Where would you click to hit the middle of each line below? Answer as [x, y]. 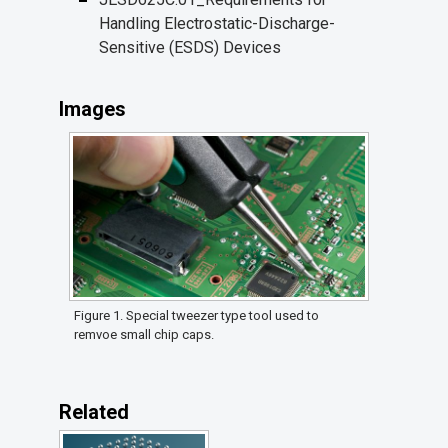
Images [92, 109]
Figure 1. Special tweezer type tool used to [196, 316]
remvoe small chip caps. [144, 335]
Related [94, 412]
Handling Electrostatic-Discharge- [217, 24]
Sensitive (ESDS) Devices [190, 48]
